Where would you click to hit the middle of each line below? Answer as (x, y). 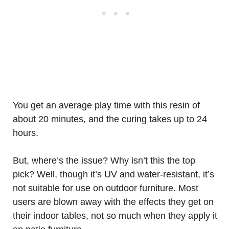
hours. (26, 133)
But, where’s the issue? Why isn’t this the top (104, 161)
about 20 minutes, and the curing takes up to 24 (110, 119)
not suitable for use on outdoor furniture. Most (106, 188)
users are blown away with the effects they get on (113, 202)
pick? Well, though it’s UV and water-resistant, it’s (113, 174)
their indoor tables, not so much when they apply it (115, 216)
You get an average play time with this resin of (106, 105)
